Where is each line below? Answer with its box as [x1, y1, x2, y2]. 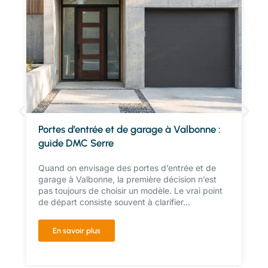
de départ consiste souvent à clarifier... [38, 197, 190, 207]
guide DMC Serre [38, 137, 114, 149]
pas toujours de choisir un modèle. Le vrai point [38, 185, 223, 196]
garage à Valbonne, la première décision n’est [38, 174, 217, 184]
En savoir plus [53, 226, 100, 235]
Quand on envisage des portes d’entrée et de [38, 163, 216, 173]
